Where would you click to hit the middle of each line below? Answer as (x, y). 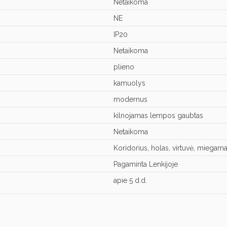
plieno (124, 67)
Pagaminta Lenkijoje (146, 164)
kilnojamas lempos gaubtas (158, 115)
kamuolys (129, 83)
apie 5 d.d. (130, 180)
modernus (130, 99)
